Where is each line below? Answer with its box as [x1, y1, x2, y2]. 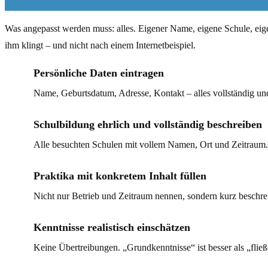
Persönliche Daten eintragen [33, 67, 164, 79]
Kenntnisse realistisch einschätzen [33, 221, 190, 233]
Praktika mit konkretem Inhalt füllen [33, 170, 206, 182]
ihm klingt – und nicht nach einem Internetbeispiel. [5, 40, 196, 50]
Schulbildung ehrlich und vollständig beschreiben [33, 118, 262, 130]
